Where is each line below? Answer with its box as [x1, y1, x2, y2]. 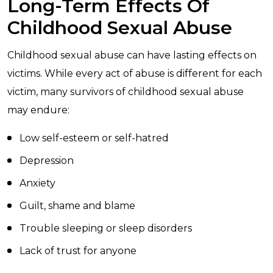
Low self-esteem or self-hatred [19, 132, 169, 144]
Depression [19, 155, 74, 166]
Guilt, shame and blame [19, 200, 135, 211]
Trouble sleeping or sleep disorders [19, 222, 192, 234]
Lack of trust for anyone [19, 245, 136, 257]
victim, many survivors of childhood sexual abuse [7, 86, 244, 97]
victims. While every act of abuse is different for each [7, 68, 262, 79]
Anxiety [19, 177, 55, 189]
